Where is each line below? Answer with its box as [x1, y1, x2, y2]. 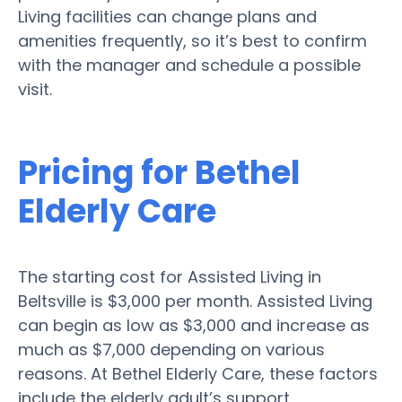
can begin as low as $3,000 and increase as [18, 313, 370, 336]
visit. [18, 77, 52, 100]
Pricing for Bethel [18, 149, 301, 196]
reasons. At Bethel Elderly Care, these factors [18, 362, 378, 385]
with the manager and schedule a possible [18, 53, 361, 76]
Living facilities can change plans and [18, 4, 317, 28]
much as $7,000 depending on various [18, 337, 325, 361]
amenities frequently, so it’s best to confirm [18, 29, 367, 52]
